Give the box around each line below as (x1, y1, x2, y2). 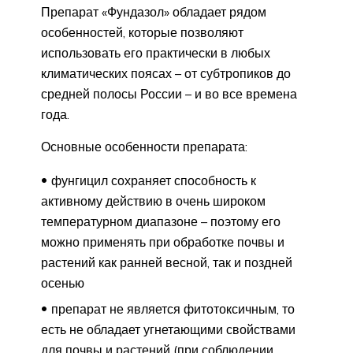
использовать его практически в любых (41, 45, 270, 61)
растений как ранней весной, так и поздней (41, 255, 292, 271)
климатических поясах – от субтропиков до (41, 65, 291, 82)
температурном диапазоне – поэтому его (41, 214, 281, 230)
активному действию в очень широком (41, 193, 266, 210)
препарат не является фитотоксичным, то (51, 301, 295, 318)
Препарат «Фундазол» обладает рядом (41, 4, 266, 20)
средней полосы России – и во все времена (41, 86, 297, 102)
